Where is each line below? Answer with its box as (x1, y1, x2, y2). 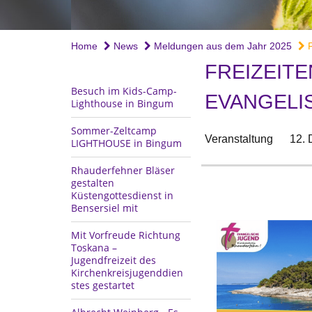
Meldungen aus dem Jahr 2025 (151, 40, 292, 52)
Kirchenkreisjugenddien (71, 266, 183, 280)
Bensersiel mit (71, 201, 138, 215)
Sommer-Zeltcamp (71, 124, 157, 138)
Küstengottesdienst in (71, 189, 173, 203)
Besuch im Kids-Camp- (71, 84, 177, 98)
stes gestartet (71, 279, 134, 292)
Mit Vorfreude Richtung (71, 228, 180, 242)
